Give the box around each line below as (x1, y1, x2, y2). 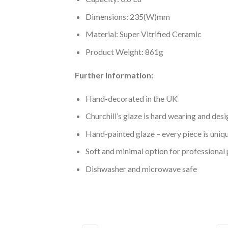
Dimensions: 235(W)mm (85, 11, 170, 21)
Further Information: (75, 70, 153, 80)
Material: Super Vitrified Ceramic (85, 29, 202, 39)
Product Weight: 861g (85, 46, 163, 56)
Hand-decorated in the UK (85, 93, 178, 103)
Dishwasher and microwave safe (85, 163, 197, 174)
